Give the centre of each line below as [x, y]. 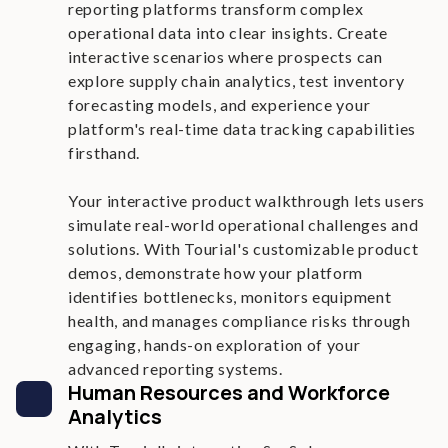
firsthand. [104, 152]
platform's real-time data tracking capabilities [242, 128]
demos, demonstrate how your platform [216, 272]
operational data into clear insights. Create [228, 32]
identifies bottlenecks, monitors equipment [230, 296]
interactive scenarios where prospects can [225, 56]
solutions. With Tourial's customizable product [243, 248]
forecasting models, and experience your [219, 104]
